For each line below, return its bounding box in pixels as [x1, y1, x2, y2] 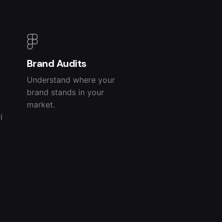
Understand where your [26, 75, 115, 85]
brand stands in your [26, 87, 104, 98]
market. [26, 100, 55, 110]
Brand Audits [26, 57, 87, 70]
